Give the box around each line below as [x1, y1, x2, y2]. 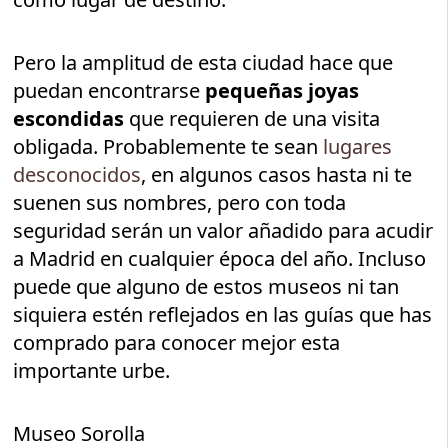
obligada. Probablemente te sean [13, 132, 324, 160]
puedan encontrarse [13, 76, 206, 104]
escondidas [13, 104, 125, 132]
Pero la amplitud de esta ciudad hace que [13, 48, 394, 76]
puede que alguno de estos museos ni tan [13, 272, 400, 300]
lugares [323, 132, 393, 160]
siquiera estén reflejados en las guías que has [13, 300, 433, 328]
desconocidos [13, 160, 142, 188]
